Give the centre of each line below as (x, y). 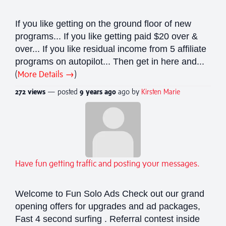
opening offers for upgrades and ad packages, (108, 206)
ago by (130, 91)
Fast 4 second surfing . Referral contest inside (107, 219)
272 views (30, 91)
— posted (63, 91)
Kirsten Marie (161, 91)
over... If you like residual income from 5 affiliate (111, 49)
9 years (91, 91)
